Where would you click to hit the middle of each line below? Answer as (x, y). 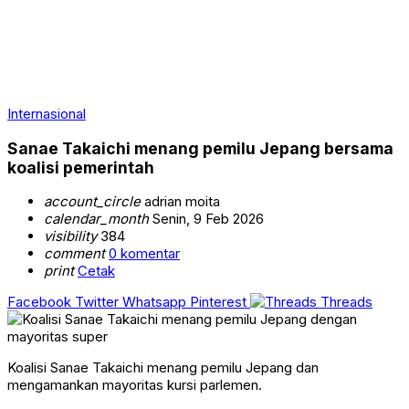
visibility (70, 236)
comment (74, 254)
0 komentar (144, 254)
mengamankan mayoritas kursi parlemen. (135, 385)
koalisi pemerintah (81, 167)
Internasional (47, 114)
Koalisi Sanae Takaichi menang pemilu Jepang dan (163, 368)
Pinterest (218, 302)
